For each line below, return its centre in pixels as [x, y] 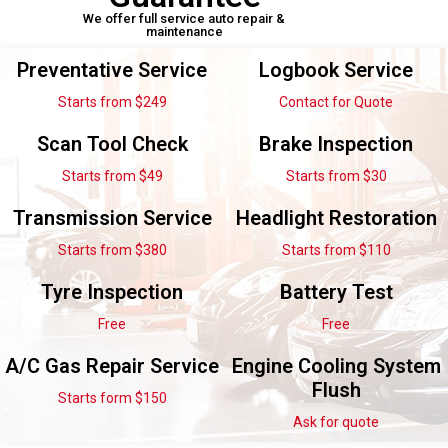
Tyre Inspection [112, 291]
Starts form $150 [112, 397]
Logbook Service [336, 69]
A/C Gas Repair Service [112, 365]
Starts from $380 [112, 249]
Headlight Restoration [336, 217]
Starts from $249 [112, 101]
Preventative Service [112, 69]
